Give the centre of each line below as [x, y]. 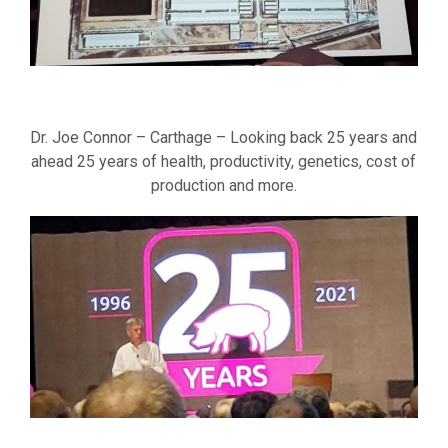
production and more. [223, 186]
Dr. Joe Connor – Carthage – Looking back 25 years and [224, 138]
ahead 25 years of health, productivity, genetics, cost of [224, 162]
